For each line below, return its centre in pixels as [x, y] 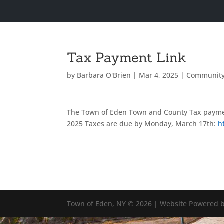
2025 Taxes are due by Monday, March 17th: [143, 124]
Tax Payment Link [127, 57]
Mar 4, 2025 [159, 75]
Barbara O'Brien [104, 75]
